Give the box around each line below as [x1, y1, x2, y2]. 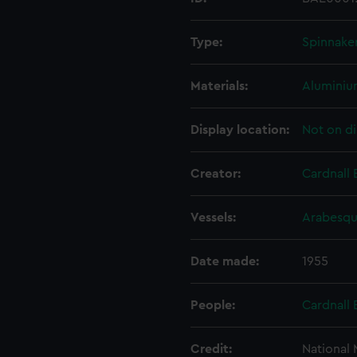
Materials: [190, 80, 248, 92]
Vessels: [190, 211, 236, 224]
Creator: [190, 167, 241, 180]
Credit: [190, 343, 232, 355]
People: [190, 299, 235, 312]
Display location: [190, 124, 289, 136]
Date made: [190, 255, 259, 268]
